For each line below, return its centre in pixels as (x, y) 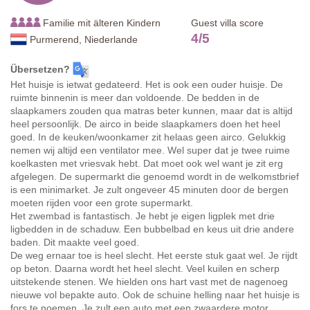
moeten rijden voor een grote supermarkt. (102, 203)
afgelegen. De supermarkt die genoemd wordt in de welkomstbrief (155, 177)
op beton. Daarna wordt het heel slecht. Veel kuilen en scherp (145, 269)
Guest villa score (228, 23)
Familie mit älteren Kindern (100, 23)
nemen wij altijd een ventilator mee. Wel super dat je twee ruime (150, 151)
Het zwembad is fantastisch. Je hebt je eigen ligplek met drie (143, 216)
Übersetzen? (40, 70)
